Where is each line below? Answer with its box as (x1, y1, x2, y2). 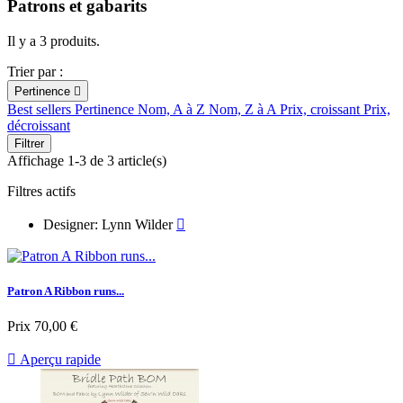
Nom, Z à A (209, 101, 280, 117)
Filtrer (14, 136, 44, 150)
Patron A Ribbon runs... (7, 284, 124, 299)
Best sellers (7, 101, 75, 117)
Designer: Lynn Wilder (43, 216, 176, 232)
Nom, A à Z (138, 101, 209, 117)
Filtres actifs (7, 183, 76, 199)
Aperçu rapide (16, 352, 101, 368)
